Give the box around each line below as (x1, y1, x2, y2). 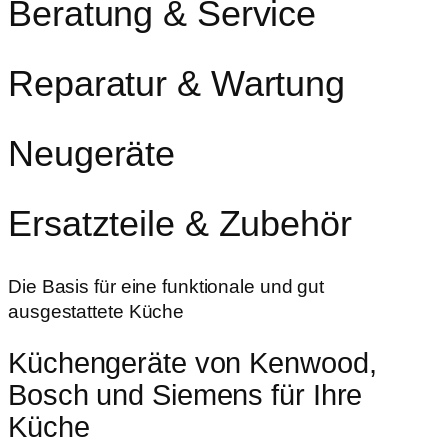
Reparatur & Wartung (8, 62, 346, 104)
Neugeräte (8, 132, 176, 174)
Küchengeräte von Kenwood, (8, 347, 377, 380)
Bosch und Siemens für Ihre (8, 379, 363, 412)
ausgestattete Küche (8, 300, 185, 322)
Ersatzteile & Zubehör (8, 202, 352, 244)
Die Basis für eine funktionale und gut (8, 275, 325, 297)
